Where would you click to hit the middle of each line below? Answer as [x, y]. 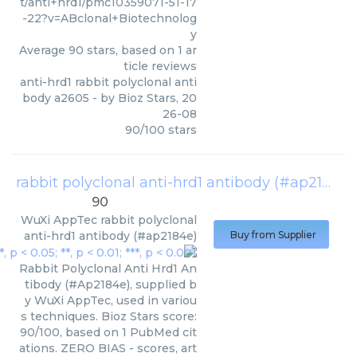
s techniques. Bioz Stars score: [109, 317]
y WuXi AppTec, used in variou [111, 301]
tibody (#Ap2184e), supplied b [111, 285]
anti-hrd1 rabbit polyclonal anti [108, 82]
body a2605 [56, 98]
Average [44, 51]
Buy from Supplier [273, 235]
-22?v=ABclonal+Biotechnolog [110, 19]
